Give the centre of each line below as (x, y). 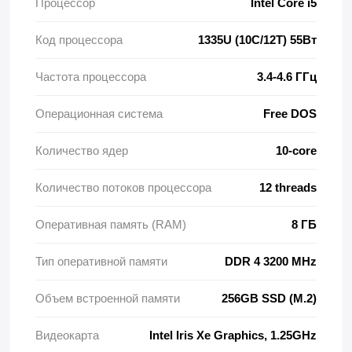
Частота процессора (91, 77)
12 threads (288, 187)
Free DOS (290, 114)
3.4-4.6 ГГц (287, 77)
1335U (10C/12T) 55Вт (257, 40)
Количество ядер (82, 150)
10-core (296, 150)
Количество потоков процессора (123, 187)
